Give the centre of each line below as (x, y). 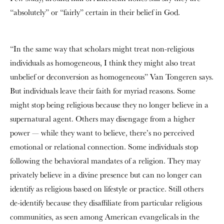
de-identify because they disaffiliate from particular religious (106, 203)
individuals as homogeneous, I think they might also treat (103, 63)
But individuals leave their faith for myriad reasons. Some (103, 91)
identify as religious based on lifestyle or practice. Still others (107, 189)
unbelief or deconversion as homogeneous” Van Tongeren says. (112, 77)
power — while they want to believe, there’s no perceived (102, 133)
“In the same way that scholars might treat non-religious (102, 49)
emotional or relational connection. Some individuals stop (104, 147)
